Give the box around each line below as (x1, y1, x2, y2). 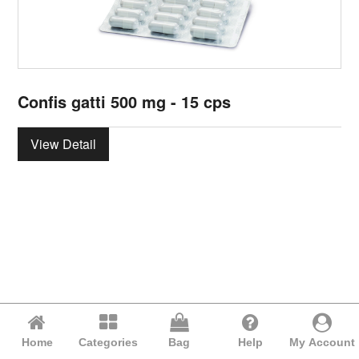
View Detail (30, 134, 97, 153)
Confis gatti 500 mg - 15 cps (18, 89, 232, 113)
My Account (288, 336, 355, 349)
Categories (79, 336, 139, 349)
